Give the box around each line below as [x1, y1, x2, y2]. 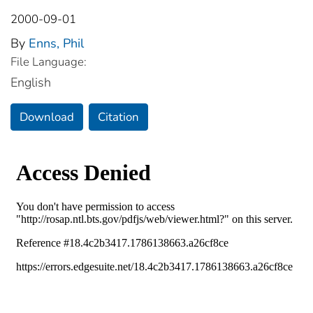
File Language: [10, 53, 87, 70]
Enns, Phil [29, 34, 84, 52]
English [10, 73, 51, 91]
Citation [98, 108, 139, 125]
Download [20, 108, 74, 125]
